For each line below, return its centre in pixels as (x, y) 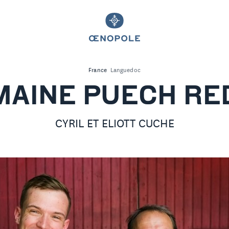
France (98, 71)
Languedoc (125, 71)
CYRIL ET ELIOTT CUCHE (114, 124)
